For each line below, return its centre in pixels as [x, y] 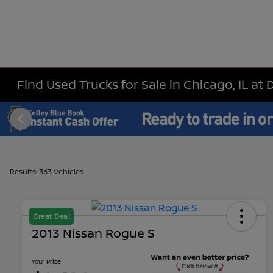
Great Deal [51, 216]
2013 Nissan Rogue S [93, 233]
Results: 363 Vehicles [47, 172]
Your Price [46, 262]
